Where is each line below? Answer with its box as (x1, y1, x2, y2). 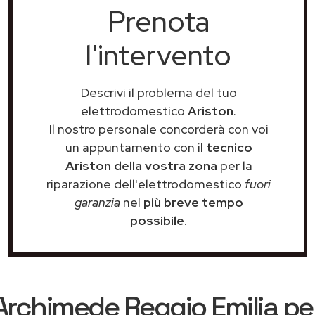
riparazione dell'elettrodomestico (46, 176, 245, 192)
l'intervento (86, 37, 231, 74)
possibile (130, 212, 184, 229)
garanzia (74, 194, 120, 210)
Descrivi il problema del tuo (80, 84, 237, 101)
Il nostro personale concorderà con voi (49, 121, 269, 137)
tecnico (205, 139, 252, 155)
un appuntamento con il (65, 139, 206, 155)
